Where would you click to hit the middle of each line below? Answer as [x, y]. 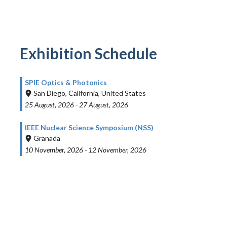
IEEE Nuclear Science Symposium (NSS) [89, 128]
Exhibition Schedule [88, 53]
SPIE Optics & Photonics [66, 82]
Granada [47, 138]
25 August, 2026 [49, 105]
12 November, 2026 [117, 150]
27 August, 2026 [104, 105]
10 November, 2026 [54, 150]
